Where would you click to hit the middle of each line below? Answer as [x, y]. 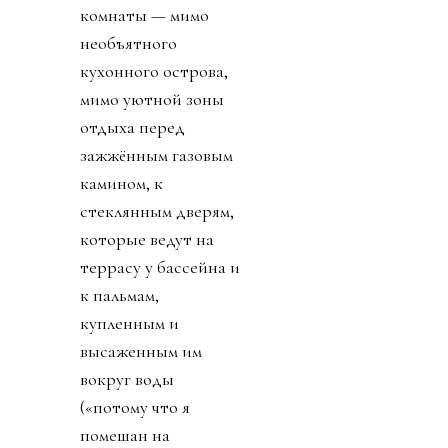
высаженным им [141, 351]
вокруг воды [127, 379]
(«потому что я [135, 407]
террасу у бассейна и [160, 267]
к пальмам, [119, 295]
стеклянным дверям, [157, 211]
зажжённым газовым [156, 155]
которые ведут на [147, 239]
